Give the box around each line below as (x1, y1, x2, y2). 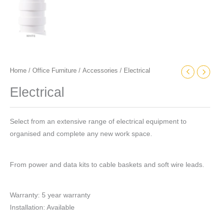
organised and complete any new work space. (10, 130, 152, 137)
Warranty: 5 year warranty (10, 192, 90, 199)
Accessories (82, 67, 118, 75)
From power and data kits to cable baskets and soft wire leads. (10, 161, 204, 168)
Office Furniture (32, 67, 77, 75)
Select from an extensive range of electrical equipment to (10, 117, 187, 125)
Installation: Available (10, 204, 75, 212)
